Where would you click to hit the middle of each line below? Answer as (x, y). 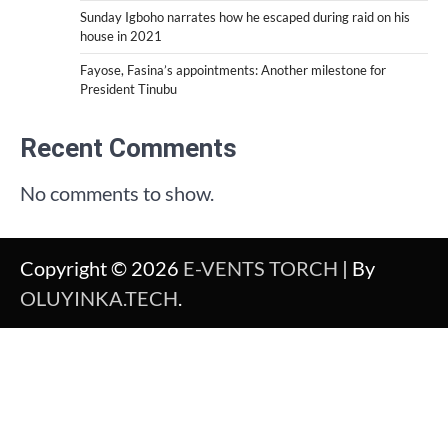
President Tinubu (128, 89)
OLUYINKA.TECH (99, 298)
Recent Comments (128, 148)
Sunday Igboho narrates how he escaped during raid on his (245, 17)
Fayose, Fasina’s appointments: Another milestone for (233, 70)
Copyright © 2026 (101, 268)
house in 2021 (121, 36)
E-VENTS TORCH (260, 268)
